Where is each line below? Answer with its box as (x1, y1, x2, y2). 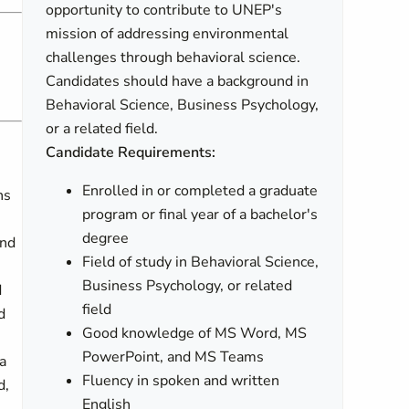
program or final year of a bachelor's (82, 204, 319, 225)
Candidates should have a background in (46, 71, 309, 91)
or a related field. (46, 119, 159, 139)
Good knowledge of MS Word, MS (82, 323, 308, 343)
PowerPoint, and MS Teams (82, 347, 265, 367)
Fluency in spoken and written (82, 371, 280, 391)
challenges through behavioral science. (46, 47, 301, 68)
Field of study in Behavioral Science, (82, 252, 320, 272)
